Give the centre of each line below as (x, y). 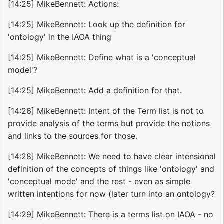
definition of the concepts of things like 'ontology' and (111, 169)
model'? (23, 70)
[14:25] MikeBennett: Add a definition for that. (95, 91)
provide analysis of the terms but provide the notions (109, 124)
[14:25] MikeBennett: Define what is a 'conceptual (102, 58)
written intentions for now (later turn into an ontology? (111, 194)
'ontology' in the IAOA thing (60, 37)
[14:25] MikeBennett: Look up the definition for (97, 25)
